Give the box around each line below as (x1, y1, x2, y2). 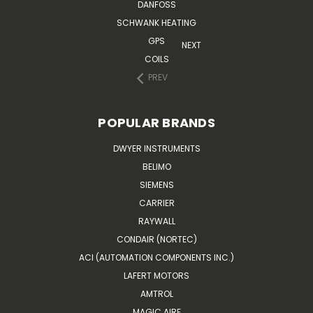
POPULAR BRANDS (98, 113, 215, 131)
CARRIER (138, 196, 175, 209)
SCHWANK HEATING (117, 16, 196, 29)
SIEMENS (139, 178, 174, 191)
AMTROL (140, 287, 173, 300)
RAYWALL (138, 214, 175, 227)
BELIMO (142, 160, 171, 173)
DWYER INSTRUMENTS (112, 142, 201, 154)
